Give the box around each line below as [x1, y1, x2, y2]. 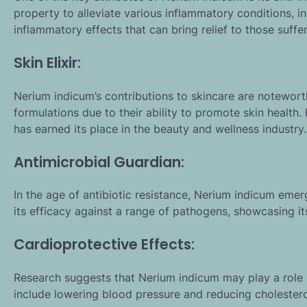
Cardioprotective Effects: [14, 234, 195, 255]
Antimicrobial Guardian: [14, 151, 184, 172]
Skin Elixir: [14, 52, 81, 73]
